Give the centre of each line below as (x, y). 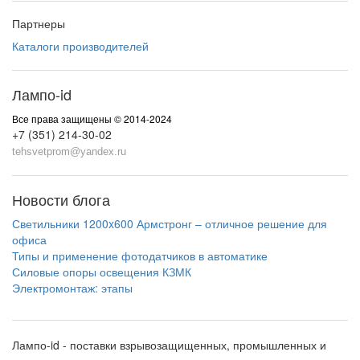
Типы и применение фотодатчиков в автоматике (140, 256)
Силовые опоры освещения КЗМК (102, 272)
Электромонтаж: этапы (72, 288)
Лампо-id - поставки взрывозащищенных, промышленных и (169, 345)
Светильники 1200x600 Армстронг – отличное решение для (170, 223)
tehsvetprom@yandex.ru (69, 151)
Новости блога (61, 199)
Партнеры (39, 23)
